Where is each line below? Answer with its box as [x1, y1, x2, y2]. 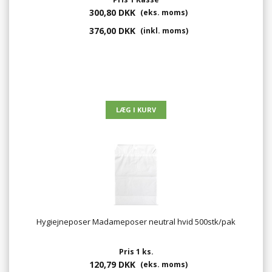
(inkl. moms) [138, 25, 188, 36]
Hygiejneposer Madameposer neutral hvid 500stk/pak [36, 216, 236, 228]
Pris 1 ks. [118, 246, 154, 257]
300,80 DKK [89, 7, 135, 19]
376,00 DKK [89, 25, 135, 37]
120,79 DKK [89, 259, 135, 271]
